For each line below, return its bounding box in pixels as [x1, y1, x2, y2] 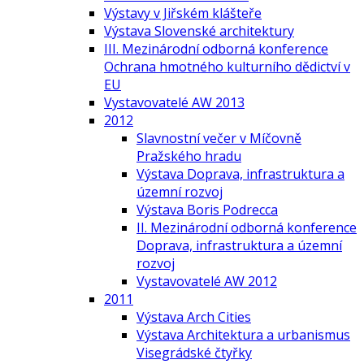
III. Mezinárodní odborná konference [104, 40, 328, 58]
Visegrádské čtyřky [136, 344, 252, 362]
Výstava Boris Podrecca [136, 201, 278, 219]
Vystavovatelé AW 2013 [104, 93, 245, 111]
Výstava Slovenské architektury [104, 22, 294, 40]
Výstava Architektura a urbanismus [136, 326, 350, 344]
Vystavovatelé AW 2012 [136, 272, 277, 290]
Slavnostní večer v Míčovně [136, 129, 301, 147]
